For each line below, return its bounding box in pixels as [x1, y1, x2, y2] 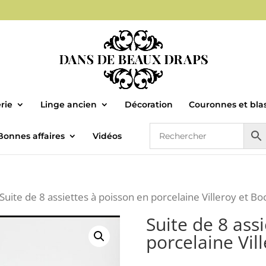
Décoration [124, 99, 173, 110]
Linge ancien [40, 99, 97, 110]
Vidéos [92, 130, 122, 141]
